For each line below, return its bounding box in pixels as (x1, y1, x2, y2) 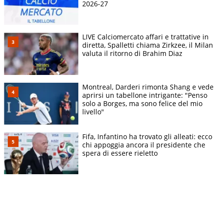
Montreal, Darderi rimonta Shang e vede (82, 82, 214, 91)
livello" (82, 107, 104, 116)
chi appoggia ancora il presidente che (82, 140, 205, 149)
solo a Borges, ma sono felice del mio (82, 98, 202, 108)
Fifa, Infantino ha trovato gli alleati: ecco (82, 131, 212, 141)
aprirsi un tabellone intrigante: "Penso (82, 90, 207, 100)
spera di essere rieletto (82, 148, 158, 158)
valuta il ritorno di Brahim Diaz (82, 49, 182, 58)
